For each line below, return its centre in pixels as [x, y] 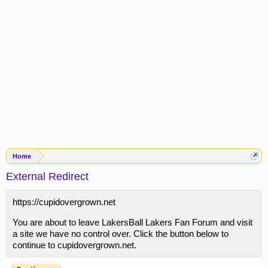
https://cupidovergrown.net [64, 202]
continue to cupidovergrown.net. [74, 245]
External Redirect [47, 176]
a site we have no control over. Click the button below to [121, 234]
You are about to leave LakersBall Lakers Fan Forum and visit [133, 222]
